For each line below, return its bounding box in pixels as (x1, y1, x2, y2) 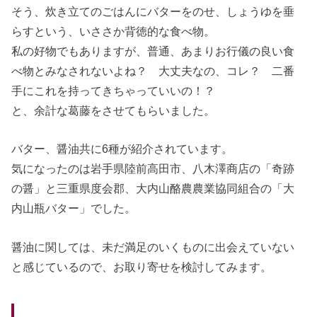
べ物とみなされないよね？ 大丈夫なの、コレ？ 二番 (11, 64, 295, 77)
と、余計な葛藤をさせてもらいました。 (11, 103, 216, 117)
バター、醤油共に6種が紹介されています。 (11, 142, 234, 156)
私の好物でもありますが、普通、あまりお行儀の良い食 (11, 44, 295, 57)
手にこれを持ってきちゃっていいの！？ (11, 83, 216, 97)
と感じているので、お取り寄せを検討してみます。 (11, 260, 272, 273)
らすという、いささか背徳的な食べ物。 (11, 24, 216, 38)
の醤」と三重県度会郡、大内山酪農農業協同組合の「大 (11, 182, 295, 195)
